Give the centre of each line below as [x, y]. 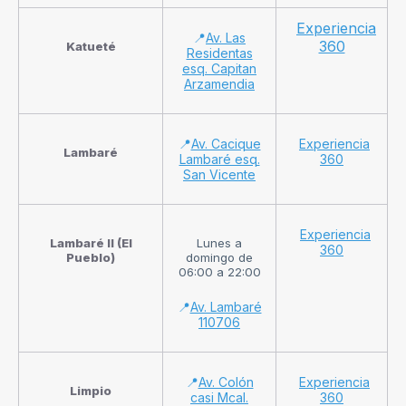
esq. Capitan [219, 68]
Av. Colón [226, 382]
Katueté [91, 46]
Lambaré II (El [91, 242]
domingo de [219, 257]
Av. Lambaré [226, 307]
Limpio [91, 390]
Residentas [219, 53]
